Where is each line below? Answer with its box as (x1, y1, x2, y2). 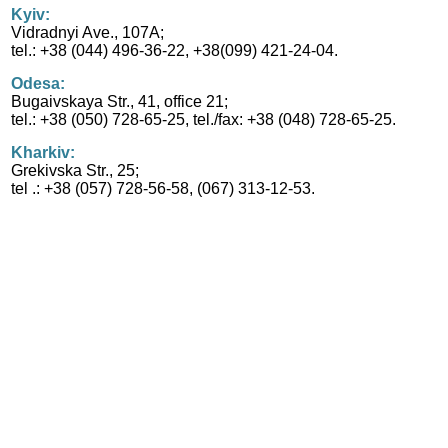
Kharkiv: (11, 144, 76, 161)
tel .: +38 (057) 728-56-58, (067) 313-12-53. (11, 180, 316, 197)
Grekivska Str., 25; (11, 162, 140, 179)
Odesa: (11, 75, 66, 92)
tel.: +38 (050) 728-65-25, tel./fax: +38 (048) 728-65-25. (11, 111, 397, 128)
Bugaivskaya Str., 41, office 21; (11, 93, 229, 110)
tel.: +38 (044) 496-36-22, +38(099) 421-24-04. (11, 42, 339, 59)
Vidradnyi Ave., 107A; (11, 24, 165, 41)
